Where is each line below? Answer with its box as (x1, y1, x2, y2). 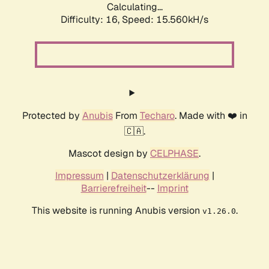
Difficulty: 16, (61, 13, 122, 26)
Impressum (55, 169, 104, 183)
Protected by (22, 109, 82, 122)
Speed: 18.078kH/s (122, 13, 208, 26)
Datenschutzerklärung (110, 169, 210, 183)
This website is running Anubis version (31, 204, 202, 217)
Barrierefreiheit (80, 182, 147, 195)
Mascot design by (68, 147, 150, 160)
